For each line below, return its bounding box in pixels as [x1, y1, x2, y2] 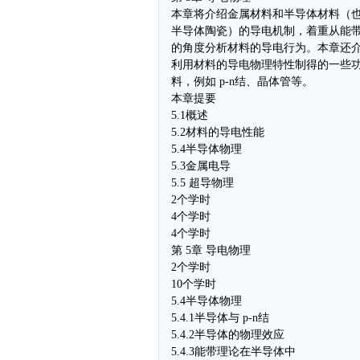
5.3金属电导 [171, 160, 231, 172]
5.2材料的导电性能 [171, 126, 264, 138]
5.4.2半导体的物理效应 [171, 329, 284, 341]
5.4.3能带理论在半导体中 [171, 346, 296, 358]
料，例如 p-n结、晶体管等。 [171, 76, 313, 88]
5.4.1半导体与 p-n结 [171, 312, 269, 324]
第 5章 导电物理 [171, 244, 251, 256]
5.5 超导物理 [171, 177, 234, 189]
